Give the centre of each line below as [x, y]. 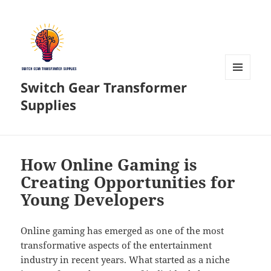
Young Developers [93, 200]
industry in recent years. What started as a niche [126, 260]
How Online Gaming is [109, 165]
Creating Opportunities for [128, 182]
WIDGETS [242, 105]
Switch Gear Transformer [104, 87]
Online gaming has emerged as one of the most [122, 231]
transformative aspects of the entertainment [116, 245]
